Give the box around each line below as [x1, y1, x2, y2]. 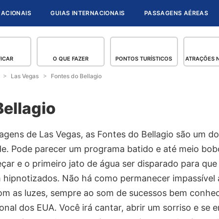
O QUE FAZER [52, 55, 88, 62]
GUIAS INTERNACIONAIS [50, 9, 125, 17]
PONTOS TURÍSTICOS [115, 55, 173, 62]
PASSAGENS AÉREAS [144, 9, 209, 17]
